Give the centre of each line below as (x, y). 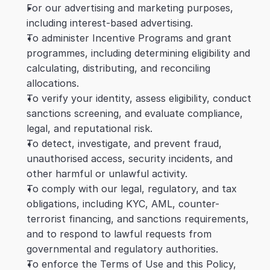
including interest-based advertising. (110, 23)
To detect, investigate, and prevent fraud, (124, 143)
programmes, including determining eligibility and (138, 53)
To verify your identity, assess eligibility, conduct (139, 98)
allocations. (53, 83)
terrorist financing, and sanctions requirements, (138, 219)
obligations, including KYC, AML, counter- (123, 204)
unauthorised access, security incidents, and (130, 159)
